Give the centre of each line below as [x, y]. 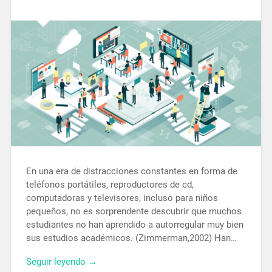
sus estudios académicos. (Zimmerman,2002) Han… [131, 238]
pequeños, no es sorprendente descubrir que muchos [134, 212]
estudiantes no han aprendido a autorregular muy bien [134, 225]
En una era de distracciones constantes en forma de [131, 172]
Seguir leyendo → [61, 262]
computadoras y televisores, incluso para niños [122, 198]
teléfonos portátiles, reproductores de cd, [110, 185]
